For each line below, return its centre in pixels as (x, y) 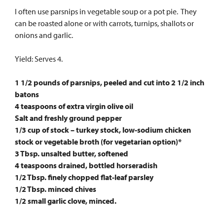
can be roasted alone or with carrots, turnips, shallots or (104, 23)
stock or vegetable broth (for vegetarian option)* (98, 142)
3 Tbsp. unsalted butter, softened (72, 153)
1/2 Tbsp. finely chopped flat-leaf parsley (84, 177)
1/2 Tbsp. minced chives (55, 189)
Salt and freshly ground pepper (68, 118)
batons (27, 94)
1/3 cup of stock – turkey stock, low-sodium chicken (103, 130)
